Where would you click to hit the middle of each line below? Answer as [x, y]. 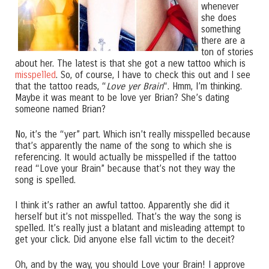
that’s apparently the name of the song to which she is [123, 146]
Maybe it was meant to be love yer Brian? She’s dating [122, 98]
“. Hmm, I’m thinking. [203, 86]
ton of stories [227, 52]
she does [219, 18]
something [221, 29]
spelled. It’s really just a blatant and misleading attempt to [130, 228]
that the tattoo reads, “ [61, 86]
